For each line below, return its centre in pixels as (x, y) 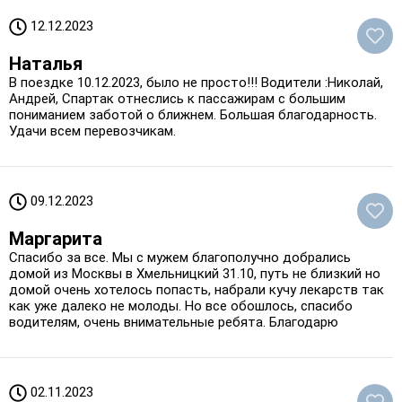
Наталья (46, 63)
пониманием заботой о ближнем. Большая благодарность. (193, 114)
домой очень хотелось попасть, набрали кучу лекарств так (197, 289)
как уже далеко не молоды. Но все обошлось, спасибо (181, 306)
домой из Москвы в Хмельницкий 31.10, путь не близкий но (195, 273)
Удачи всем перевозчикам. (92, 131)
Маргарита (56, 238)
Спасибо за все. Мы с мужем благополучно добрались (180, 257)
